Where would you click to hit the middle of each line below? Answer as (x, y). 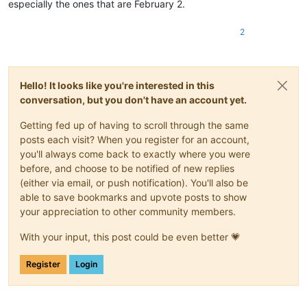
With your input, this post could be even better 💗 (130, 237)
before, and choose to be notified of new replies (127, 169)
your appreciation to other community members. (128, 212)
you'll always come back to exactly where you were (135, 154)
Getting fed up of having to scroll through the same (134, 125)
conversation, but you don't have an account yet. (133, 100)
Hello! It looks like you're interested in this (117, 86)
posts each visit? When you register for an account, (135, 140)
